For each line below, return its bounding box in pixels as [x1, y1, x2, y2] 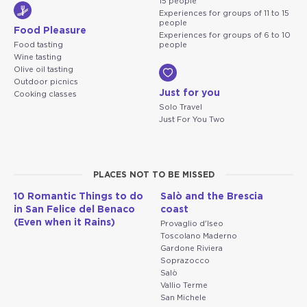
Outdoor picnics [14, 77, 78, 86]
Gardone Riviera [160, 244, 223, 252]
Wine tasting [14, 53, 62, 61]
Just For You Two [159, 115, 225, 123]
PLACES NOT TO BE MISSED [93, 170, 214, 179]
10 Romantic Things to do [14, 191, 143, 201]
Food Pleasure [14, 25, 86, 36]
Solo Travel [159, 103, 202, 111]
